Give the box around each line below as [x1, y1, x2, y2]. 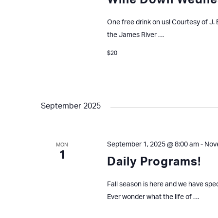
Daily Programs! [107, 156, 201, 168]
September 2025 [41, 102, 101, 110]
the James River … [107, 32, 164, 39]
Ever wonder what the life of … [107, 193, 199, 200]
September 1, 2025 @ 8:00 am [107, 141, 199, 148]
